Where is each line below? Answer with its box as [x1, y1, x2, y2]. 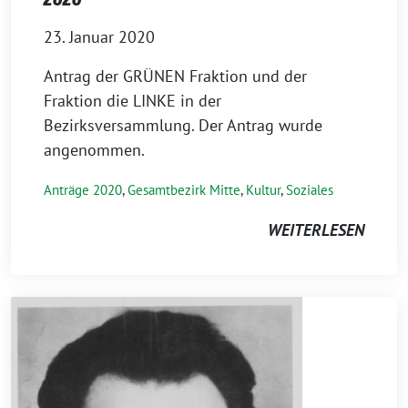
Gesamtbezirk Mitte [127, 181, 240, 199]
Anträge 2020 [44, 181, 122, 199]
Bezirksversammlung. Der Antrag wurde [44, 115, 322, 136]
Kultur [246, 181, 280, 199]
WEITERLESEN [268, 219, 364, 240]
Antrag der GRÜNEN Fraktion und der [44, 66, 307, 87]
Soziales [286, 181, 333, 199]
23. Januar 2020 [44, 26, 155, 47]
